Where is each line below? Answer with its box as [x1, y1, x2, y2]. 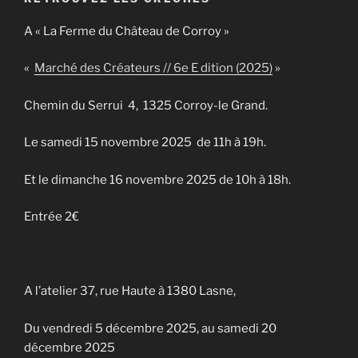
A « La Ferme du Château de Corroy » [24, 23, 229, 38]
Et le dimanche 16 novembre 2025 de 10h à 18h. [24, 172, 291, 187]
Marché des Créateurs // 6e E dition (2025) [34, 61, 272, 76]
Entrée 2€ [24, 209, 79, 225]
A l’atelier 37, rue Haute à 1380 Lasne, [24, 284, 236, 299]
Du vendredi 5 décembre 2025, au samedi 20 [24, 320, 276, 336]
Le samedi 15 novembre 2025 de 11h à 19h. [24, 135, 266, 150]
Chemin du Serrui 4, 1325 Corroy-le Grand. [24, 97, 268, 113]
